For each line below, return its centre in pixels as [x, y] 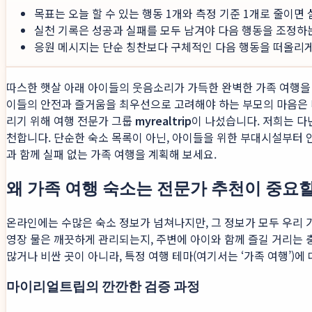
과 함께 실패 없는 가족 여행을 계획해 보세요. [111, 154]
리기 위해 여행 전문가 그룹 [71, 121]
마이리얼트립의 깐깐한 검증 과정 [103, 286]
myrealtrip [163, 121]
